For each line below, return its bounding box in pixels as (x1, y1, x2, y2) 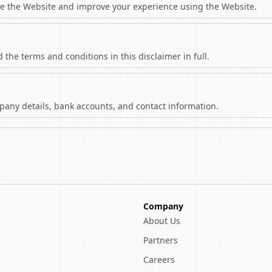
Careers (143, 254, 175, 265)
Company (143, 200, 183, 212)
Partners (143, 234, 178, 246)
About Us (143, 215, 180, 226)
